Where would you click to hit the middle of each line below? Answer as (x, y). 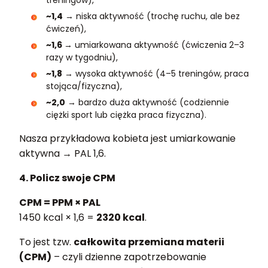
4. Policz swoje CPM (67, 178)
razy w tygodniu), (82, 57)
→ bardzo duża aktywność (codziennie (147, 102)
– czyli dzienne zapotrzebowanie (129, 257)
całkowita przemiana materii (149, 242)
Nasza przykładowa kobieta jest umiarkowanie (127, 138)
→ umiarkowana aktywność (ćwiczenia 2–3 (154, 45)
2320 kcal (121, 217)
